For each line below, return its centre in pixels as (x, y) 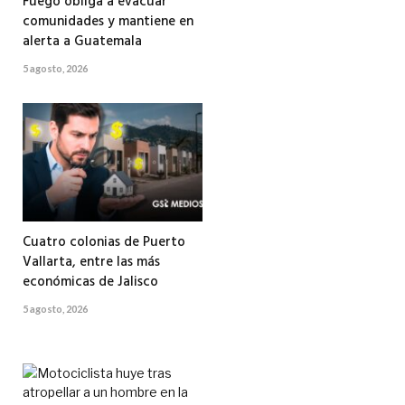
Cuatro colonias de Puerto (104, 242)
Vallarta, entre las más (91, 262)
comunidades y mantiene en (108, 21)
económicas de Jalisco (90, 282)
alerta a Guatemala (82, 41)
